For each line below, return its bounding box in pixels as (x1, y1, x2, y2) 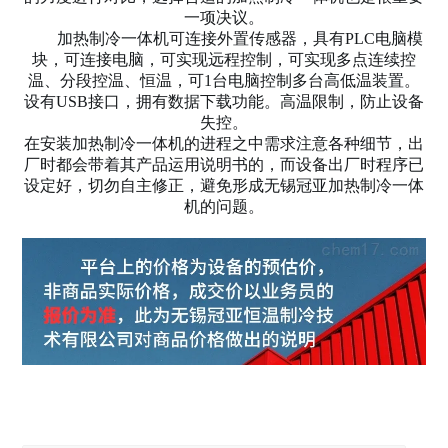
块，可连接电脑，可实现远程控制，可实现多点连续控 (32, 50, 416, 68)
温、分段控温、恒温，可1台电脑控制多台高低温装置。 (28, 71, 420, 89)
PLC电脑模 (345, 29, 423, 47)
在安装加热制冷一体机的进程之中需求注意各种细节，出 (24, 134, 424, 152)
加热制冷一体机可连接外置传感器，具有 (25, 29, 345, 47)
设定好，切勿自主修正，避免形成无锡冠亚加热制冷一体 (24, 176, 424, 194)
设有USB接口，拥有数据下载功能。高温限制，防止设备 (24, 92, 424, 110)
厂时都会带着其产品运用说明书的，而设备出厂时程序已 (24, 155, 424, 173)
